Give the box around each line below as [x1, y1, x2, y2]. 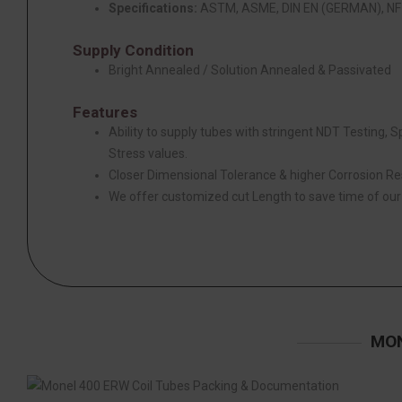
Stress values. [109, 145, 188, 161]
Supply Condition [73, 40, 194, 59]
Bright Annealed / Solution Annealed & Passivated [109, 62, 391, 77]
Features [73, 102, 137, 121]
